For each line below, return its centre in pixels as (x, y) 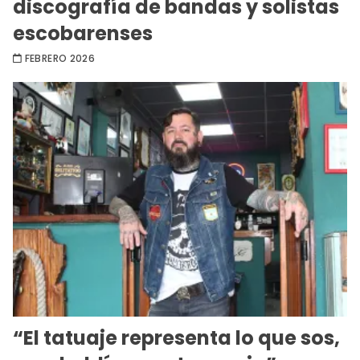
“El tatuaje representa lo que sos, (176, 337)
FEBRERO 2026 (60, 59)
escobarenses (83, 34)
